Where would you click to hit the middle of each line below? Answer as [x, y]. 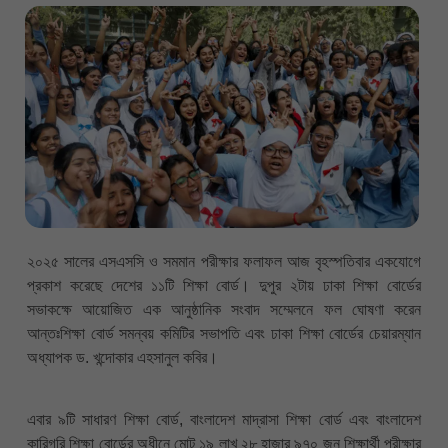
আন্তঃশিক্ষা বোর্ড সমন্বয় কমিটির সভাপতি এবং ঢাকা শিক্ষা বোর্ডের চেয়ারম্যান [224, 333]
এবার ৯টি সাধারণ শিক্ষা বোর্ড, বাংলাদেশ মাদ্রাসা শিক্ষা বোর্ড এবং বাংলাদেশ [224, 420]
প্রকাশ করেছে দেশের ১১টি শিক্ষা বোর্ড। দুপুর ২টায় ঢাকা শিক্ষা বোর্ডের [224, 285]
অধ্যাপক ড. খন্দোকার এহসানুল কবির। [122, 357]
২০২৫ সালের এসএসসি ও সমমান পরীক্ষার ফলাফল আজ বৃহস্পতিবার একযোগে [224, 261]
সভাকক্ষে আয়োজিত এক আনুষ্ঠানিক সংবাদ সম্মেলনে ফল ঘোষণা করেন [224, 309]
